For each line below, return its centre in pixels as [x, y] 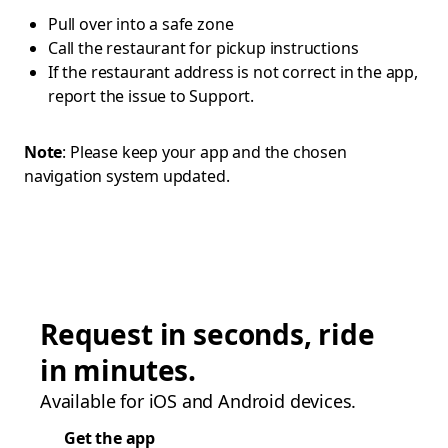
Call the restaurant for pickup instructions [203, 48]
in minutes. [118, 370]
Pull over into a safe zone [141, 24]
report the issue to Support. [151, 96]
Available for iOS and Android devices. [198, 401]
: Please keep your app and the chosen [204, 152]
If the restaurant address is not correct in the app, [233, 72]
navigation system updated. [129, 176]
